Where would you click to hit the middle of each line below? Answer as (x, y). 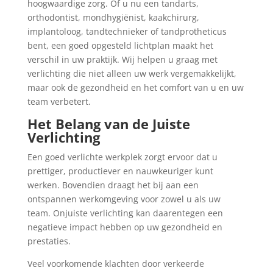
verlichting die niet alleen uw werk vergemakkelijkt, (132, 73)
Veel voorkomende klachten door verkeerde (115, 264)
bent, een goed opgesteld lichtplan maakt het (120, 45)
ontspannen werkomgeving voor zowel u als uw (124, 199)
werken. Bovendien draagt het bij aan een (113, 185)
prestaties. (49, 241)
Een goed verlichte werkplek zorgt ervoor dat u (122, 157)
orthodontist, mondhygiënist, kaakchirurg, (113, 17)
